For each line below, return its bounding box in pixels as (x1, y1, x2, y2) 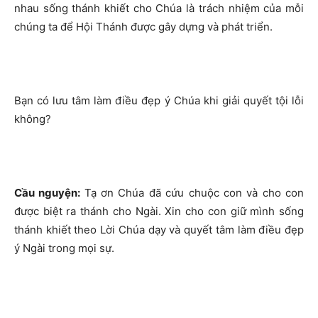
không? (14, 112, 51, 126)
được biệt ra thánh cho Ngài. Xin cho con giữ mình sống (14, 204, 304, 218)
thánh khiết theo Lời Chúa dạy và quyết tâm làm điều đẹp (14, 223, 304, 236)
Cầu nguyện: (14, 186, 84, 199)
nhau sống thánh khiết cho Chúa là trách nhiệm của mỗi (14, 1, 304, 15)
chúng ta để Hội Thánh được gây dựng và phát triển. (14, 20, 273, 33)
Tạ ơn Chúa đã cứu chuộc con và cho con (84, 186, 305, 199)
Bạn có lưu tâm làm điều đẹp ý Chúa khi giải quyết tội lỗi (14, 94, 304, 107)
